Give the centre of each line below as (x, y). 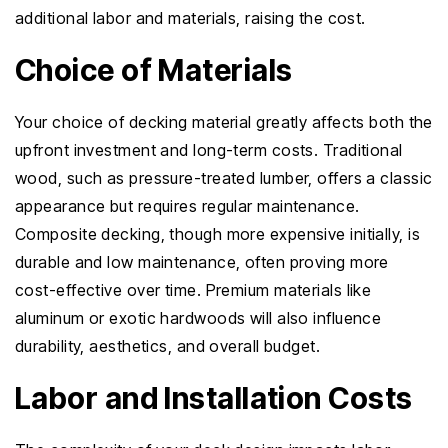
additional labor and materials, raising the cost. (190, 18)
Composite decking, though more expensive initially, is (218, 234)
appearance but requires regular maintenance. (187, 206)
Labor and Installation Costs (214, 398)
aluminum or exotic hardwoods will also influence (198, 318)
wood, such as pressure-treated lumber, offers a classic (224, 178)
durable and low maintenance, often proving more (202, 262)
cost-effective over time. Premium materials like (193, 290)
